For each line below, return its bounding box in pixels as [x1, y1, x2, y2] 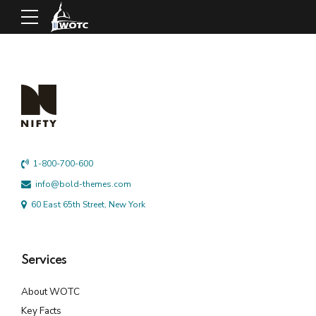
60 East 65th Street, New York [31, 198, 145, 210]
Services [21, 254, 66, 267]
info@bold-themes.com [35, 178, 131, 190]
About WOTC [21, 285, 80, 298]
